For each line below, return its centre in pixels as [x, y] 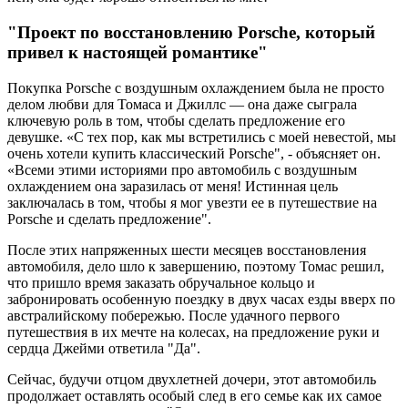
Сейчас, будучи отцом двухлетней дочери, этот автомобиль [192, 379]
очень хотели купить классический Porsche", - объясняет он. [194, 153]
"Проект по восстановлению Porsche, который [191, 32]
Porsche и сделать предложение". [109, 219]
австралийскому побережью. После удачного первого [173, 315]
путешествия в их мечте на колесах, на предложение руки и [194, 331]
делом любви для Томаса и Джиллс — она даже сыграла [182, 104]
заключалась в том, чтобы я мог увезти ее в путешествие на [192, 202]
